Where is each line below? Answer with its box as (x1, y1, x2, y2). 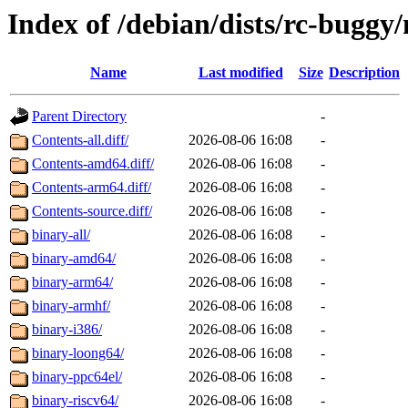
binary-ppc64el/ (32, 369, 122, 385)
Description (329, 65, 400, 81)
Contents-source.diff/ (32, 203, 152, 219)
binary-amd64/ (32, 250, 116, 267)
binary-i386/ (32, 321, 102, 338)
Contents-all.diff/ (32, 132, 128, 148)
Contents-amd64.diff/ (32, 156, 154, 172)
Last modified (198, 65, 283, 81)
